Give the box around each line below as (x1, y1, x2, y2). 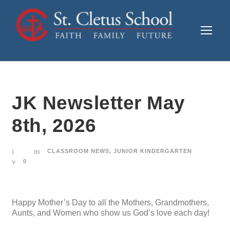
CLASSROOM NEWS (47, 148, 109, 155)
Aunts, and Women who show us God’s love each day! (12, 208, 209, 218)
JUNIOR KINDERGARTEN (113, 148, 192, 155)
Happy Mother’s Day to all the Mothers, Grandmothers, (12, 198, 209, 207)
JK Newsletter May (12, 92, 185, 114)
